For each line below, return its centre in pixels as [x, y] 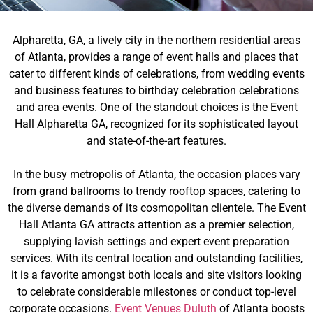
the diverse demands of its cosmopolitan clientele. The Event [156, 208]
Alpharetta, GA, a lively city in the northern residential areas [156, 40]
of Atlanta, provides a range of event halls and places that [156, 57]
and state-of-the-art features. [156, 141]
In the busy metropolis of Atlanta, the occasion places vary [156, 174]
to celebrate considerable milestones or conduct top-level [156, 292]
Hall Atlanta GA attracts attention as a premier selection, [156, 225]
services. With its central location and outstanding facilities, [156, 258]
